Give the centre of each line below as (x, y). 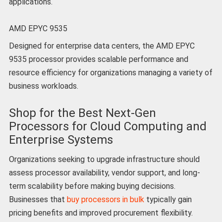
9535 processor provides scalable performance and (98, 59)
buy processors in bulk (105, 199)
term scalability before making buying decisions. (92, 186)
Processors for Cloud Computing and (108, 126)
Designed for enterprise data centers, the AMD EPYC (102, 46)
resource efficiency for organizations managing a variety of (111, 73)
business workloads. (43, 86)
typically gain (168, 199)
